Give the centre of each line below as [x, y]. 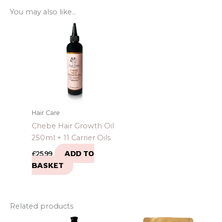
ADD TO [79, 153]
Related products [42, 206]
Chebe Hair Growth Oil [73, 126]
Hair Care [46, 113]
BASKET [47, 165]
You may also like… [43, 12]
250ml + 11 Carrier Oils [71, 138]
